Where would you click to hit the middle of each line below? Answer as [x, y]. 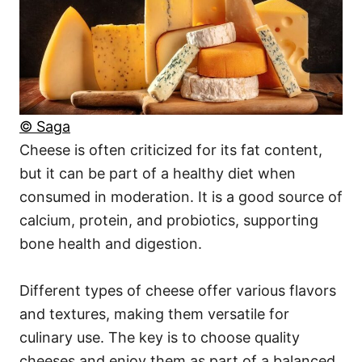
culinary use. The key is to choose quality [160, 338]
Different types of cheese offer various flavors [178, 291]
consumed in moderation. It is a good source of [181, 197]
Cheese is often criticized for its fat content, [171, 150]
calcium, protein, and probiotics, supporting [169, 221]
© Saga [45, 127]
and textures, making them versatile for [154, 314]
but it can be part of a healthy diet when [158, 174]
